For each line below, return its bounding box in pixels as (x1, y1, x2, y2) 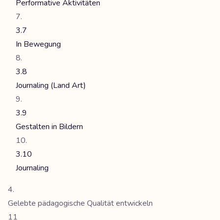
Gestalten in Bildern (16, 121, 83, 132)
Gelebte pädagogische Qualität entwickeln (8, 198, 153, 209)
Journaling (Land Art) (16, 80, 86, 91)
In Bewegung (16, 39, 61, 50)
